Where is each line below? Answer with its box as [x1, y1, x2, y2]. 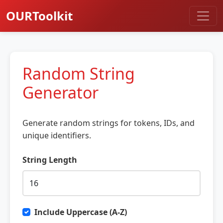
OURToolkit [6, 7, 73, 24]
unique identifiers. [22, 130, 91, 141]
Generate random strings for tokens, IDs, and [22, 117, 195, 128]
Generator [22, 82, 99, 103]
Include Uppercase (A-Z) [34, 207, 127, 218]
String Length [22, 154, 77, 165]
